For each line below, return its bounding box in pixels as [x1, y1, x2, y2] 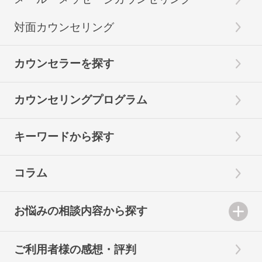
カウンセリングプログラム [13, 94, 147, 106]
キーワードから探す [13, 130, 114, 143]
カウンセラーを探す [13, 57, 114, 70]
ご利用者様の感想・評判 [13, 243, 136, 256]
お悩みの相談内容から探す [13, 205, 147, 218]
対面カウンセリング [13, 20, 114, 33]
